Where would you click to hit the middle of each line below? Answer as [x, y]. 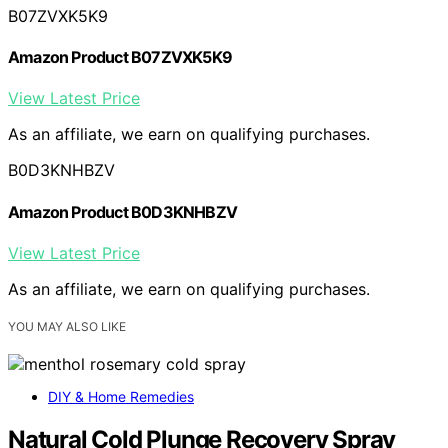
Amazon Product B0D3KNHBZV [122, 211]
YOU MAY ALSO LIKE [67, 326]
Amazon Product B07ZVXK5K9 [120, 57]
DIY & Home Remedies [121, 397]
